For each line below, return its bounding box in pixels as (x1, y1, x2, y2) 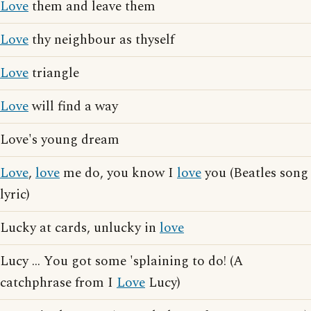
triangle (28, 63, 79, 84)
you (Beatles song (201, 163, 308, 184)
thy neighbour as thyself (28, 30, 174, 51)
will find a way (28, 96, 118, 117)
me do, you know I (60, 163, 177, 184)
